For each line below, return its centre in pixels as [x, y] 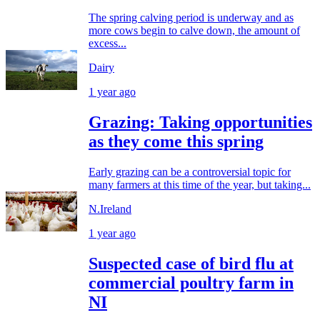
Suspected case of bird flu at [191, 263]
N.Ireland [110, 209]
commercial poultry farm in [191, 282]
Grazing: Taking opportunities [200, 122]
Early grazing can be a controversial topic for [190, 171]
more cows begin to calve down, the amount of [194, 31]
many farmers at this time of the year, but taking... [200, 184]
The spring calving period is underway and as [191, 18]
